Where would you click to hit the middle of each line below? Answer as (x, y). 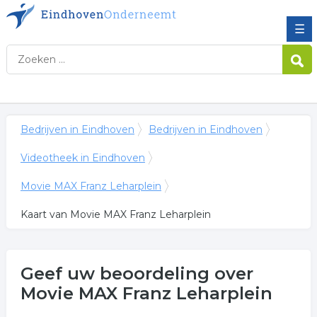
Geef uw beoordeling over (137, 273)
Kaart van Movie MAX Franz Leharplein (115, 214)
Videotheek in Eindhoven (82, 158)
